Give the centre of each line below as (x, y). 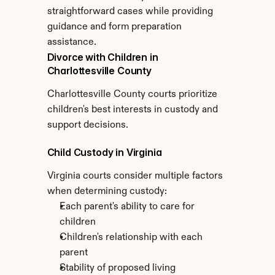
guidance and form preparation (114, 27)
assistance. (72, 42)
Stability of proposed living (117, 268)
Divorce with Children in (103, 57)
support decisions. (87, 125)
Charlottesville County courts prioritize (132, 95)
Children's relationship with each (131, 238)
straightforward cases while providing (130, 12)
